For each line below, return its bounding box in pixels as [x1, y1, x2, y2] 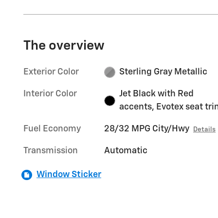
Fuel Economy [23, 125, 81, 134]
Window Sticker [36, 170, 101, 180]
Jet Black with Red [119, 90, 194, 99]
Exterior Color [23, 68, 79, 77]
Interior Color [23, 90, 77, 99]
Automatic [104, 146, 148, 156]
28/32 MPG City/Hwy [104, 125, 190, 134]
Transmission [23, 146, 78, 156]
